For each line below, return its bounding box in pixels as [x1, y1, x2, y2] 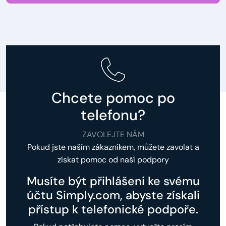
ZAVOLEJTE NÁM [82, 129, 144, 140]
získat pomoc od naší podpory [57, 154, 169, 165]
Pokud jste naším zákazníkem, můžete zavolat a [27, 141, 199, 152]
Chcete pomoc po [51, 88, 175, 107]
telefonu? [81, 105, 145, 125]
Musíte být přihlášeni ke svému [26, 173, 200, 189]
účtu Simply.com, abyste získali [26, 187, 200, 203]
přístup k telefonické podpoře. [28, 201, 198, 217]
